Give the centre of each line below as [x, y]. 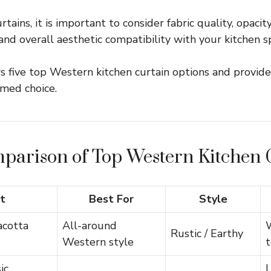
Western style [98, 242]
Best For [111, 199]
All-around [90, 226]
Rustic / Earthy [207, 233]
